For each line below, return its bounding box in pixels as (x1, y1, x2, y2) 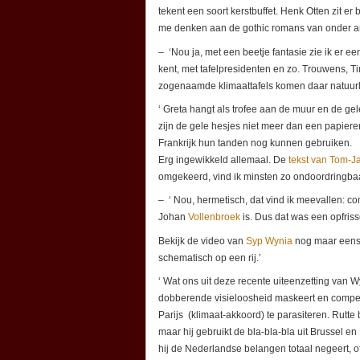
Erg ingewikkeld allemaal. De (158, 154, 288, 166)
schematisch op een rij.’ (158, 252, 261, 264)
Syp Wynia (246, 235, 292, 247)
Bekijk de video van (158, 235, 246, 247)
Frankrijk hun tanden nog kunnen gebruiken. (158, 137, 352, 149)
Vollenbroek (188, 211, 240, 223)
